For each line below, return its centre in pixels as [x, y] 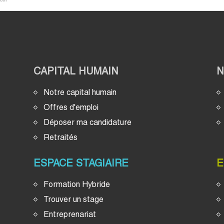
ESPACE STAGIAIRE [81, 163]
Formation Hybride [77, 184]
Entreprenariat [70, 214]
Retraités [61, 137]
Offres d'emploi [71, 107]
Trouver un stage [74, 199]
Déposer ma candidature [88, 122]
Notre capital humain [80, 92]
